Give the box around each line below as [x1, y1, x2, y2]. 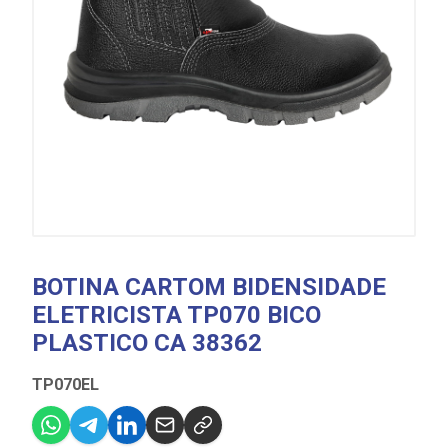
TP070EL [32, 375, 99, 394]
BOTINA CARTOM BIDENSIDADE [32, 273, 386, 301]
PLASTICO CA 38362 [32, 329, 262, 357]
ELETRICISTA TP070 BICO [32, 301, 321, 329]
